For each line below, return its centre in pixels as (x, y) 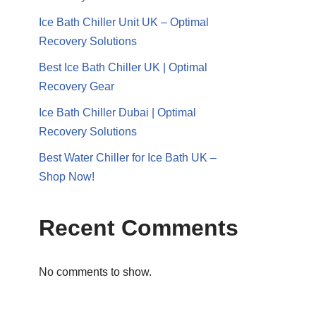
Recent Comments (139, 228)
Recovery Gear (77, 86)
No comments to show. (95, 272)
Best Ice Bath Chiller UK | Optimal (123, 67)
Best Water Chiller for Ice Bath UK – (128, 158)
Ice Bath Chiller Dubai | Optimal (117, 113)
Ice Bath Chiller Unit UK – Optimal (124, 22)
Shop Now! (67, 177)
